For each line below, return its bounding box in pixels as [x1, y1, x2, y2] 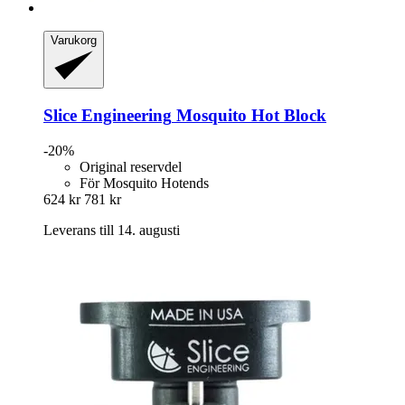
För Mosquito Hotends [80, 174, 209, 191]
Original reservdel [80, 158, 182, 174]
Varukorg [51, 33, 97, 48]
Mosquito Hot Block [172, 105, 326, 125]
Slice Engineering [43, 105, 172, 125]
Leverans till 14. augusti [43, 221, 180, 238]
